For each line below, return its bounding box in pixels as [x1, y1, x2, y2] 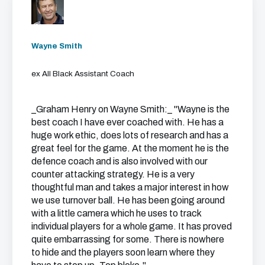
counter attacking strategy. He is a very [31, 169, 195, 180]
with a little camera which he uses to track [31, 208, 201, 219]
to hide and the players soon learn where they [31, 247, 215, 258]
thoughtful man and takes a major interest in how [31, 182, 229, 193]
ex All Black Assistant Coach [31, 69, 134, 79]
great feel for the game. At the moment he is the [31, 143, 229, 154]
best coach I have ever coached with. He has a [31, 117, 224, 128]
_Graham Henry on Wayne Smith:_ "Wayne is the [31, 104, 230, 115]
